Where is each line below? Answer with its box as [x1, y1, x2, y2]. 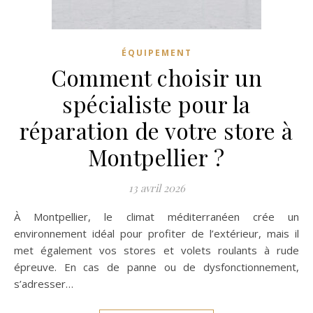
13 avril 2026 [128, 181, 185, 195]
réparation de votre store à [20, 115, 293, 145]
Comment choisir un [51, 62, 262, 92]
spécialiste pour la [62, 89, 251, 119]
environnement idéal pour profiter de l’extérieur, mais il [14, 226, 299, 240]
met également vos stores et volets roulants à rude [14, 243, 299, 257]
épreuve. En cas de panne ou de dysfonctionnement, [14, 260, 299, 274]
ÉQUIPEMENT [121, 47, 192, 59]
